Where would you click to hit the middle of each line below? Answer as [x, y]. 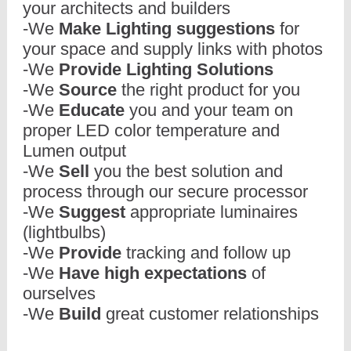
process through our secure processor [165, 192]
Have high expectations [153, 273]
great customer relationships [210, 314]
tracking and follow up [206, 253]
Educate [92, 110]
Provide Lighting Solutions [166, 69]
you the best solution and [188, 171]
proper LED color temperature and [151, 130]
